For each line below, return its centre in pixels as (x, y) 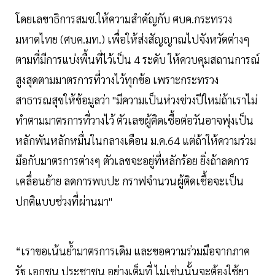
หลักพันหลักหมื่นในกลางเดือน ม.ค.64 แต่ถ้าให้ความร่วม (136, 141)
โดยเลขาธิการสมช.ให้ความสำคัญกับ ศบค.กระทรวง (124, 19)
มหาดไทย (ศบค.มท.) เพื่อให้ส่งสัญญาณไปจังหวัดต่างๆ (133, 39)
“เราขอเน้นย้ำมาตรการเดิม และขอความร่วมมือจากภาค (133, 251)
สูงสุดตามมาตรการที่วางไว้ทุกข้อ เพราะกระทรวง (117, 80)
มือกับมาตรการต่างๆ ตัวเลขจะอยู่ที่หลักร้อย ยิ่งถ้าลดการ (132, 161)
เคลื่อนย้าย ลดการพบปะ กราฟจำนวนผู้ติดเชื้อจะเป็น (130, 181)
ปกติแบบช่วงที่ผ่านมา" (64, 201)
